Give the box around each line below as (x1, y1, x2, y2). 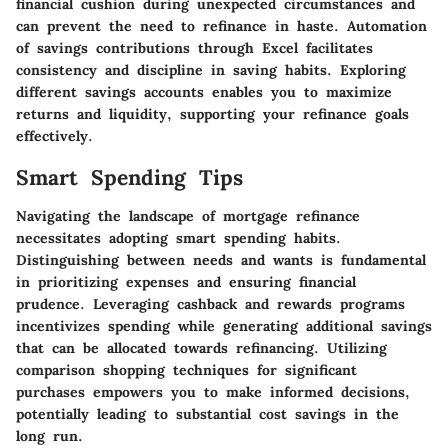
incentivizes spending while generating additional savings (16, 316, 432, 335)
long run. (16, 426, 83, 445)
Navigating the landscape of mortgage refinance (16, 206, 360, 225)
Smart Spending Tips (16, 164, 243, 191)
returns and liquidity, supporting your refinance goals (16, 105, 409, 123)
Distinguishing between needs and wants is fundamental (16, 250, 426, 269)
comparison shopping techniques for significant (16, 360, 357, 379)
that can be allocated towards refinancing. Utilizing (16, 338, 387, 357)
